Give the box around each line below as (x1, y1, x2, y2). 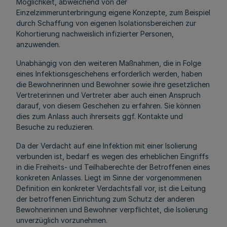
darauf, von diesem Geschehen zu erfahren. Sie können (16, 101, 201, 110)
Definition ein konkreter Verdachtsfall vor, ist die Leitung (16, 184, 206, 193)
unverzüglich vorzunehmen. (16, 216, 107, 224)
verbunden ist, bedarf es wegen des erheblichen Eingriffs (16, 152, 209, 161)
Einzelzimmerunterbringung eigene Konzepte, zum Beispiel (16, 8, 210, 17)
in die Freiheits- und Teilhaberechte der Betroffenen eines (16, 163, 210, 171)
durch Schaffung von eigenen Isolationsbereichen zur (16, 19, 196, 27)
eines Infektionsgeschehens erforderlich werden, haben (16, 69, 202, 78)
